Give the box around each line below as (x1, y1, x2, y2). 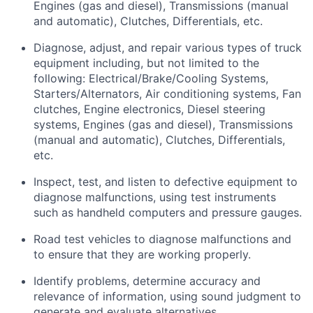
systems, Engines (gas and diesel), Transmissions (34, 117, 293, 131)
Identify (34, 273, 73, 288)
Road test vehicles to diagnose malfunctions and (34, 231, 291, 246)
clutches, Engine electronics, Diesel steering (34, 101, 265, 116)
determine (133, 273, 186, 288)
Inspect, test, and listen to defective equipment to (34, 174, 298, 189)
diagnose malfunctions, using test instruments (34, 189, 276, 204)
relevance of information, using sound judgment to (34, 289, 301, 303)
